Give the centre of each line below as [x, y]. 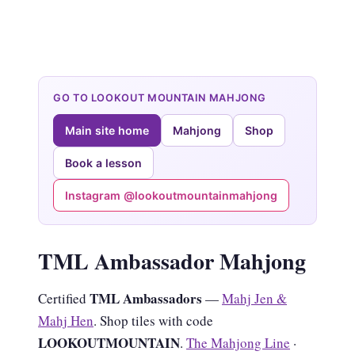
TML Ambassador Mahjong [172, 261]
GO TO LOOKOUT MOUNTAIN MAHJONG [160, 98]
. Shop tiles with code [153, 321]
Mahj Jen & [254, 298]
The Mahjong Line [238, 343]
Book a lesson [103, 163]
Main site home [107, 130]
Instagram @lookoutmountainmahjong [171, 195]
